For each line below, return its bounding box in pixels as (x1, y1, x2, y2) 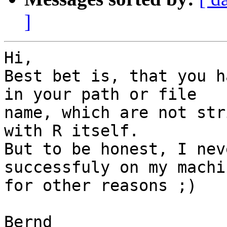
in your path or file (4, 85, 216, 104)
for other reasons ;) (4, 176, 197, 195)
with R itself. (4, 122, 139, 140)
